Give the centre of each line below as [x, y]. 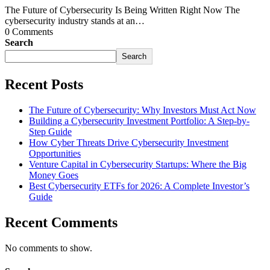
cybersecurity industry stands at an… [75, 21]
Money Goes [54, 175]
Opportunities [55, 154]
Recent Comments [61, 223]
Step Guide [50, 132]
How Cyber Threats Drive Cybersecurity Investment [129, 143]
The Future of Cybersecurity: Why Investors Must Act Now [143, 110]
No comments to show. [49, 248]
